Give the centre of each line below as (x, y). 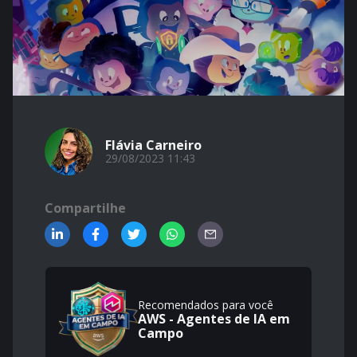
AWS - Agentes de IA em (214, 319)
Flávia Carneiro (153, 145)
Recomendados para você (206, 305)
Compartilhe (85, 208)
